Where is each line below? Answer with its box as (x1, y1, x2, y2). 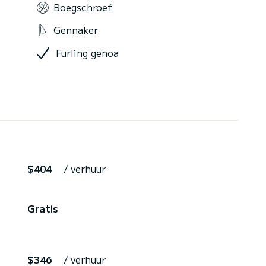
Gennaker (53, 22, 98, 37)
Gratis (27, 201, 58, 216)
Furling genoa (56, 45, 119, 60)
